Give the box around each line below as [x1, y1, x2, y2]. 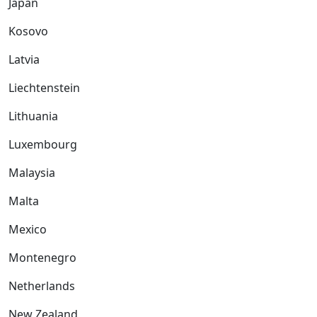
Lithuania [8, 108, 58, 124]
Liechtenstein [8, 79, 80, 96]
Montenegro [8, 249, 76, 265]
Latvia [8, 51, 40, 67]
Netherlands [8, 277, 75, 294]
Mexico [8, 221, 47, 237]
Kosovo [8, 23, 48, 39]
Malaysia [8, 164, 55, 180]
